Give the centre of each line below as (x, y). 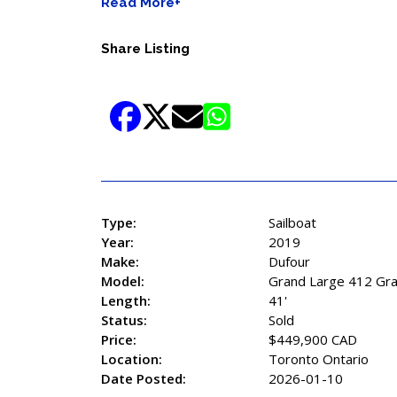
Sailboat (292, 223)
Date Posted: (144, 379)
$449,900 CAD (313, 340)
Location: (132, 359)
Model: (123, 281)
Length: (126, 301)
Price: (119, 340)
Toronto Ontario (319, 359)
